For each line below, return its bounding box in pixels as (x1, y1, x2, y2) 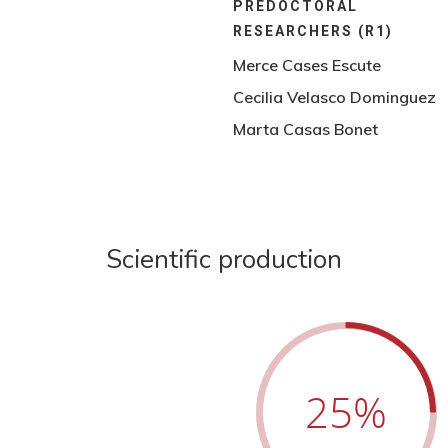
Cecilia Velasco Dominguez (233, 86, 437, 107)
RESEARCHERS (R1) (233, 22, 394, 39)
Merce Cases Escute (233, 54, 382, 75)
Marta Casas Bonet (233, 118, 379, 139)
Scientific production (105, 241, 342, 277)
